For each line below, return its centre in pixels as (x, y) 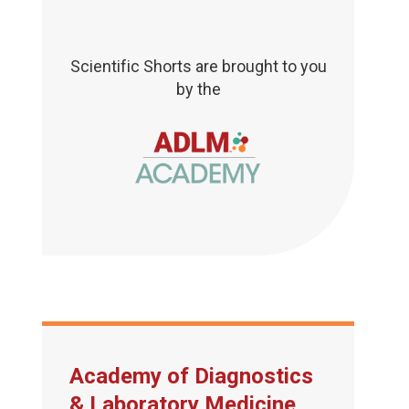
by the (198, 89)
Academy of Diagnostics (191, 376)
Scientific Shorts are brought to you (198, 67)
